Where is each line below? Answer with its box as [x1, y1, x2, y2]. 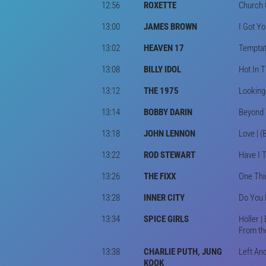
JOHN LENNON [144, 128, 195, 139]
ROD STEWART [144, 149, 195, 160]
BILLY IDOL [144, 64, 181, 75]
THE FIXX [144, 170, 176, 182]
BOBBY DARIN [144, 106, 192, 118]
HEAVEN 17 [144, 42, 184, 53]
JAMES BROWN [144, 21, 197, 32]
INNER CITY [144, 192, 185, 203]
